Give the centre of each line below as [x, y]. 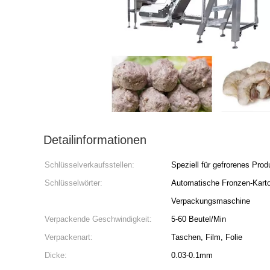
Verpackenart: [69, 237]
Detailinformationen [95, 140]
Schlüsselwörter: [74, 183]
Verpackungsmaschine [211, 201]
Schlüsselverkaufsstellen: [89, 165]
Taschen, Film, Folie [207, 237]
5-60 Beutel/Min [199, 219]
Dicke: [56, 255]
